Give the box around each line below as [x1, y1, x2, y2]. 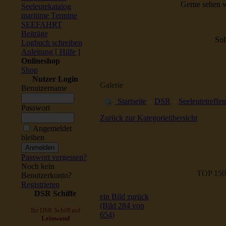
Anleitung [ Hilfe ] [21, 47, 80, 56]
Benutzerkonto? [21, 171, 72, 180]
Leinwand [41, 214, 70, 222]
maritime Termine [21, 11, 77, 20]
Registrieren [21, 180, 60, 189]
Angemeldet [32, 124, 72, 133]
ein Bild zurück [99, 192, 149, 201]
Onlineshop [21, 56, 60, 65]
